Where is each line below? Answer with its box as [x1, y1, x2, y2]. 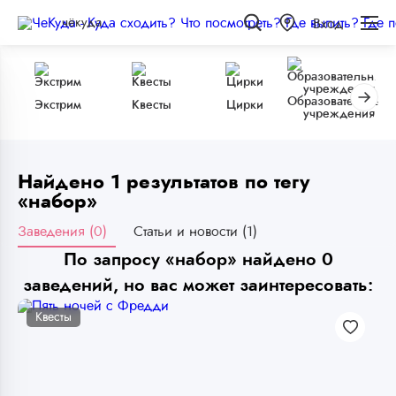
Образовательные [287, 95, 390, 108]
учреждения [302, 108, 375, 120]
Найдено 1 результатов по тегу [18, 172, 309, 192]
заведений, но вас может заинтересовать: [23, 276, 373, 294]
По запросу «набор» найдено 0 [63, 250, 333, 269]
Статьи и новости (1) [133, 224, 257, 239]
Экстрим [34, 99, 81, 111]
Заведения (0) [18, 224, 107, 239]
